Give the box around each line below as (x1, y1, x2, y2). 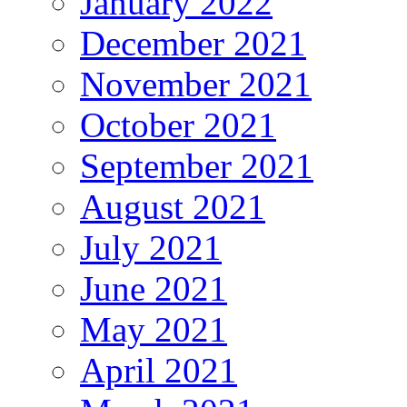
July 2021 (80, 227, 222, 267)
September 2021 (80, 145, 313, 185)
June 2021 (80, 268, 227, 308)
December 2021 (80, 23, 306, 63)
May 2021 (80, 309, 227, 349)
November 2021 (80, 64, 312, 104)
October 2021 (80, 104, 276, 144)
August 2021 (80, 186, 265, 226)
